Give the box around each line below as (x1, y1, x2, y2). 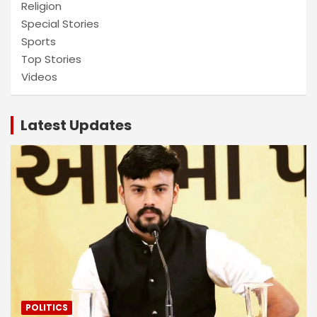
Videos (21, 69, 57, 84)
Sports (21, 33, 56, 49)
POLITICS (25, 301, 68, 314)
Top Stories (21, 51, 81, 67)
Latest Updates (21, 115, 132, 135)
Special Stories (21, 16, 99, 31)
